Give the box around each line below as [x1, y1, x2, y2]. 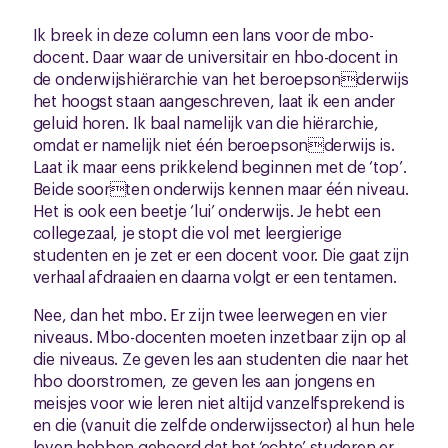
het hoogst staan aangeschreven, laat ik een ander [32, 89, 396, 112]
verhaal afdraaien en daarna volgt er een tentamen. [32, 265, 397, 288]
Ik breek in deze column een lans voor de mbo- [32, 23, 374, 46]
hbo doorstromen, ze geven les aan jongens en [32, 369, 375, 392]
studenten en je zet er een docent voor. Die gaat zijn [32, 243, 409, 266]
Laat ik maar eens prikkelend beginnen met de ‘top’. [32, 155, 407, 178]
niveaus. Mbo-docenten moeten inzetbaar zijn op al [32, 325, 407, 348]
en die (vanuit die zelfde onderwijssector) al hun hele [32, 413, 415, 436]
